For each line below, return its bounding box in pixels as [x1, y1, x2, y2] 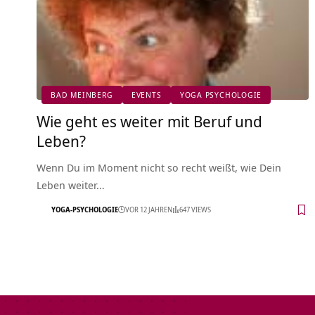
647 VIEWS [179, 205, 211, 215]
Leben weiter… [37, 177, 105, 192]
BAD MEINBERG [51, 89, 113, 101]
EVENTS [131, 89, 162, 101]
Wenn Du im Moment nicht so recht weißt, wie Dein [37, 160, 281, 174]
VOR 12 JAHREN [125, 205, 172, 215]
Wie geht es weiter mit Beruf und [37, 110, 262, 131]
